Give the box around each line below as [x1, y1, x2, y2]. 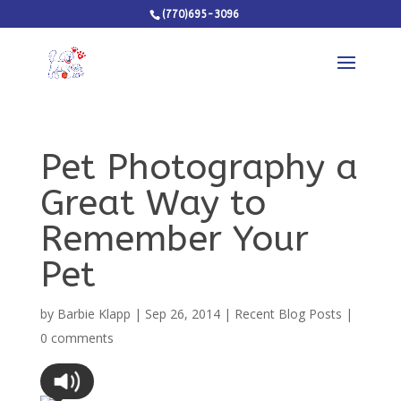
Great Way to [39, 182, 266, 224]
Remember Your [39, 218, 309, 260]
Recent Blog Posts [234, 305, 342, 322]
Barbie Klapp [56, 305, 131, 322]
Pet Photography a [39, 146, 358, 188]
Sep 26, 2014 [144, 305, 220, 322]
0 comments [39, 329, 114, 346]
